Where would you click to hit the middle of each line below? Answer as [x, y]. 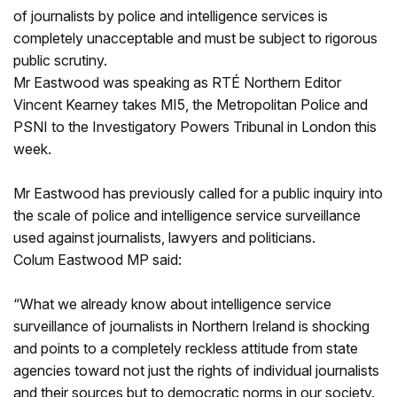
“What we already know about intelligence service [172, 304]
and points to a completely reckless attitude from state [186, 348]
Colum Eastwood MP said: [97, 260]
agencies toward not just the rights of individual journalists [196, 370]
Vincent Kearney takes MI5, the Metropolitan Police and [191, 105]
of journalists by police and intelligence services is [171, 16]
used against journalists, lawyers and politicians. [166, 237]
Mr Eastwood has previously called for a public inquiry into [198, 193]
